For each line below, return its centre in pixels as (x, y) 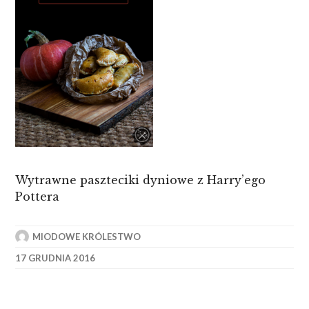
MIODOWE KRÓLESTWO (87, 237)
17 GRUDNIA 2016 (56, 258)
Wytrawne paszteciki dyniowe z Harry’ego (141, 180)
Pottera (38, 197)
